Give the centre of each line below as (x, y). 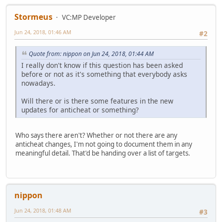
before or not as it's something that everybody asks (104, 74)
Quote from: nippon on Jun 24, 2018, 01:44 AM (91, 54)
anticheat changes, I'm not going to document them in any (104, 144)
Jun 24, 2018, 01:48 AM (43, 211)
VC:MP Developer (89, 17)
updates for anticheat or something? (80, 110)
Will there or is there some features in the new (97, 101)
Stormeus (33, 17)
